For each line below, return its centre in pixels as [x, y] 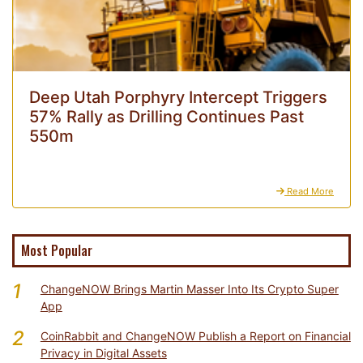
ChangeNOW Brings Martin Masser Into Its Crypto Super [189, 289]
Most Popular [57, 251]
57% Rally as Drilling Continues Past [167, 117]
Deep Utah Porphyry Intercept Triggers [178, 98]
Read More [309, 192]
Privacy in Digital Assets [103, 353]
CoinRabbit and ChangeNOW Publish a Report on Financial [195, 336]
